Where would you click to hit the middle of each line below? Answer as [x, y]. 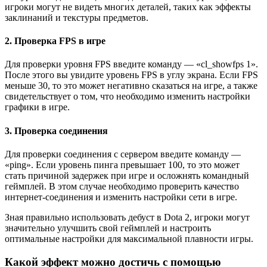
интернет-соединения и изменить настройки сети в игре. [121, 197]
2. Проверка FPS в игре [55, 41]
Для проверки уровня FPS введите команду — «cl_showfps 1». [131, 64]
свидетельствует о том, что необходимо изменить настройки [128, 97]
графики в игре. [37, 107]
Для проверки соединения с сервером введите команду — [123, 154]
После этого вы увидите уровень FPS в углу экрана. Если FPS [131, 75]
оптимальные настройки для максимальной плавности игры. [129, 239]
